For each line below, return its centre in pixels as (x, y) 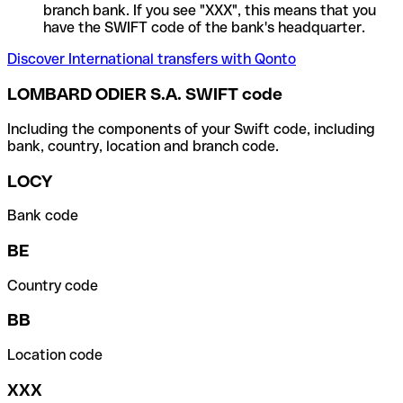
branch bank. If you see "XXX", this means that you (210, 11)
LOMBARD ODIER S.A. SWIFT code (145, 94)
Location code (55, 355)
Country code (53, 285)
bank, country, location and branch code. (143, 146)
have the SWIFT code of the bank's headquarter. (204, 28)
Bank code (43, 216)
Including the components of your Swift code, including (191, 129)
